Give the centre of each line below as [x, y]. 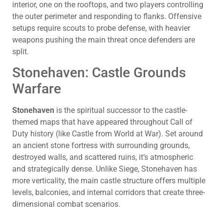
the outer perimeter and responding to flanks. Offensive [107, 16]
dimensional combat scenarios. [66, 204]
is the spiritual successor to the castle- [121, 110]
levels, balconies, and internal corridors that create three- [109, 192]
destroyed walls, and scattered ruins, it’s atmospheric [103, 157]
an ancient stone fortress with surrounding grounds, [101, 145]
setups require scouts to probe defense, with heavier [101, 28]
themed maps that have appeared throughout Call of [102, 122]
